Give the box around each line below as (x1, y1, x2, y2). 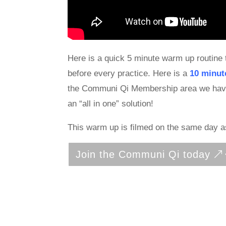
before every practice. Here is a (68, 69, 190, 79)
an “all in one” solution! (68, 99, 154, 109)
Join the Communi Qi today (76, 148, 211, 160)
